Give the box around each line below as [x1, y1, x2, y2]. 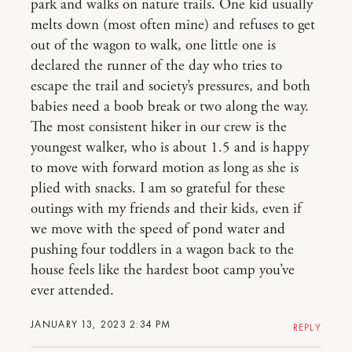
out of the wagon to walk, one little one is [31, 36, 276, 55]
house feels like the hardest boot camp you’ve [31, 261, 295, 280]
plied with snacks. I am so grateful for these [31, 179, 285, 198]
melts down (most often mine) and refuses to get [31, 16, 315, 35]
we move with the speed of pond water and [31, 220, 285, 239]
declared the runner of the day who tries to [31, 57, 282, 75]
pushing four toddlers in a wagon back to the [31, 240, 294, 259]
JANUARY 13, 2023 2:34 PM [31, 317, 171, 331]
